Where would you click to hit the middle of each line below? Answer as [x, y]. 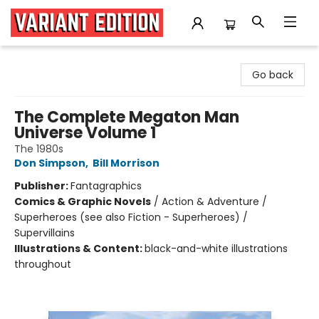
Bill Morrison [126, 163]
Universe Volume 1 [85, 133]
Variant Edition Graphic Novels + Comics [110, 59]
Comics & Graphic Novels [83, 202]
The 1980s [39, 149]
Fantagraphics [106, 186]
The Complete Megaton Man [127, 117]
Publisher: [42, 186]
